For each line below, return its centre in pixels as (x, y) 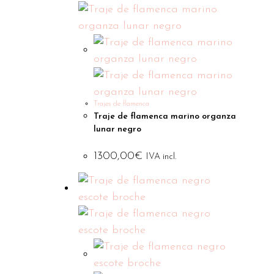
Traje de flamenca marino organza (165, 117)
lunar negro (118, 129)
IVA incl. (161, 157)
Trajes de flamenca (122, 104)
